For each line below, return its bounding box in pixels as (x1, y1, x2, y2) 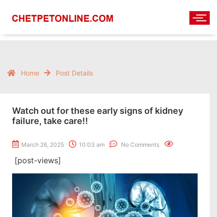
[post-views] (15, 155, 61, 165)
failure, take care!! (12, 116, 88, 126)
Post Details (56, 69, 93, 77)
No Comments (120, 141, 159, 148)
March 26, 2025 (21, 141, 64, 148)
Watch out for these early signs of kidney (12, 106, 183, 116)
